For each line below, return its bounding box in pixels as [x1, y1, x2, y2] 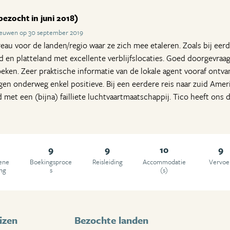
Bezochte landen [74, 213, 149, 227]
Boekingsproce [30, 157, 72, 167]
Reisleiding [92, 157, 123, 167]
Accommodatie [142, 157, 186, 167]
